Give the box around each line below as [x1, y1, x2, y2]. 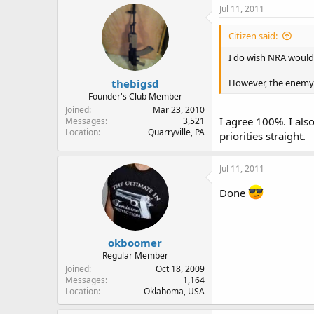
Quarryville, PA [148, 125, 205, 138]
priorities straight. [219, 128, 306, 143]
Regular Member [102, 250, 168, 261]
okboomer [108, 235, 162, 250]
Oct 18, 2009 [156, 263, 205, 275]
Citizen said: [228, 29, 278, 42]
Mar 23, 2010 [153, 103, 205, 116]
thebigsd [111, 76, 159, 90]
